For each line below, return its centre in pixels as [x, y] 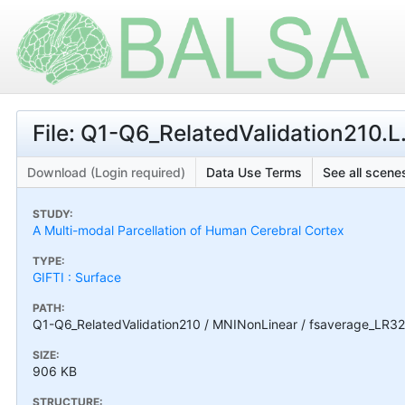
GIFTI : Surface [77, 277]
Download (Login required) [106, 172]
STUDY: [53, 213]
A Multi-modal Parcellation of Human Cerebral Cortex [188, 230]
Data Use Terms [254, 172]
